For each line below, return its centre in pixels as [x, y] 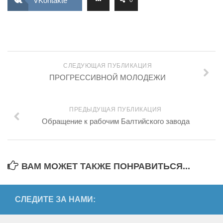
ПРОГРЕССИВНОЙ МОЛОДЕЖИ [108, 77]
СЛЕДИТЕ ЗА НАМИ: [55, 199]
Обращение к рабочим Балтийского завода [115, 121]
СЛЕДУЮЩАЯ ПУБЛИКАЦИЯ [108, 66]
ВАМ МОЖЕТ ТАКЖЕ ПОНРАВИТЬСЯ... [106, 166]
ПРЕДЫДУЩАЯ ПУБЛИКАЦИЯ [115, 110]
